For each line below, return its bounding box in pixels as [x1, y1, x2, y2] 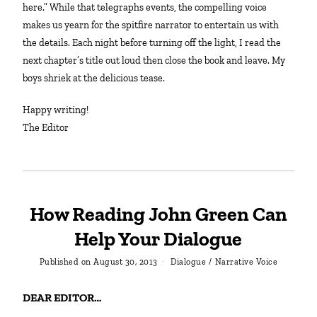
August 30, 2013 [93, 257, 158, 267]
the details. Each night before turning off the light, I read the [23, 36, 282, 49]
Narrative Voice [214, 257, 278, 267]
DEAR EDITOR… [30, 291, 103, 305]
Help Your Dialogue [74, 226, 243, 250]
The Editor [23, 121, 69, 134]
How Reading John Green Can [29, 202, 287, 226]
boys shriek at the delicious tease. [23, 71, 166, 84]
